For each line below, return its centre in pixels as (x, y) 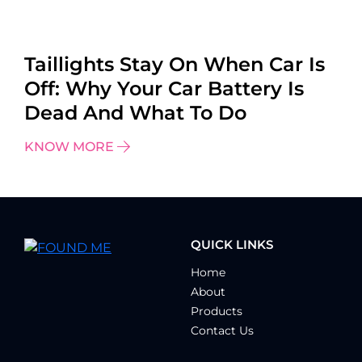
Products (217, 311)
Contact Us (222, 330)
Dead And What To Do (135, 112)
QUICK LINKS (232, 244)
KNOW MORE (69, 146)
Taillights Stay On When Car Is (175, 64)
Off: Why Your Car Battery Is (164, 88)
